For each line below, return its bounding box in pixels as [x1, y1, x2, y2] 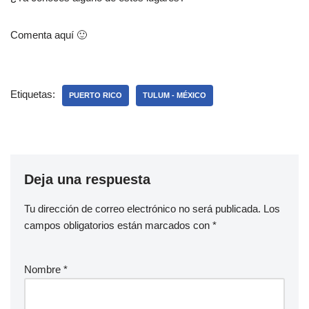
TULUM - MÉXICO [143, 91, 206, 100]
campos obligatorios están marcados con [24, 219, 212, 232]
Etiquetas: [10, 88, 55, 101]
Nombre [24, 263, 63, 276]
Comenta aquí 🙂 [10, 29, 87, 41]
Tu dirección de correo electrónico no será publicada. [24, 203, 261, 215]
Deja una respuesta [24, 172, 150, 188]
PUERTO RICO [69, 91, 122, 100]
